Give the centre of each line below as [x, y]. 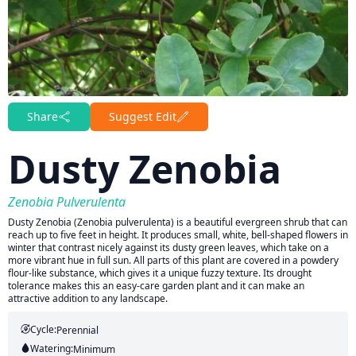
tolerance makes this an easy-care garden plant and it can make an [156, 286]
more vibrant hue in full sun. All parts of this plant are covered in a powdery [173, 260]
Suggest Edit [143, 116]
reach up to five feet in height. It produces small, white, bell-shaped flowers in [178, 235]
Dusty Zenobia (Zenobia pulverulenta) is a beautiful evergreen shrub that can [178, 222]
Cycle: [43, 329]
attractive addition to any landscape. [88, 298]
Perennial [77, 330]
